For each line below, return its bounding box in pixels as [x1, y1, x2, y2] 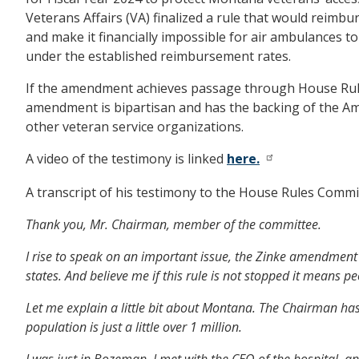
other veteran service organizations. [26, 118, 244, 135]
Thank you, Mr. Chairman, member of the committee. [26, 215, 321, 233]
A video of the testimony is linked [26, 150, 227, 167]
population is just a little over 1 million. [26, 317, 242, 336]
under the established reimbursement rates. [26, 47, 291, 65]
